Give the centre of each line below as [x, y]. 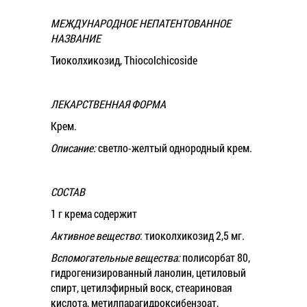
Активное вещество [95, 235]
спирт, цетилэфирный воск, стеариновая [142, 287]
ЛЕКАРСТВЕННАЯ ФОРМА [108, 104]
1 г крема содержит [94, 213]
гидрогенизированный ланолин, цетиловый [148, 272]
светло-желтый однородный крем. [174, 148]
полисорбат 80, [215, 257]
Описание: [73, 148]
